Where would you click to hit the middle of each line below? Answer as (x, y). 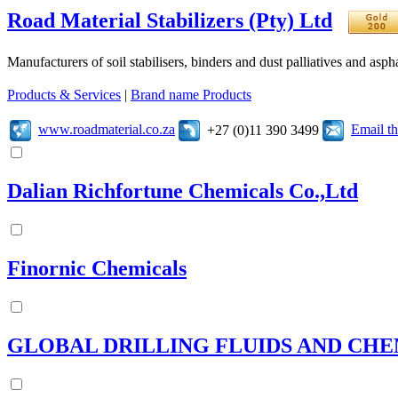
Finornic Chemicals (97, 268)
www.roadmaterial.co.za (107, 129)
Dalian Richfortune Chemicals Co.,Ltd (183, 191)
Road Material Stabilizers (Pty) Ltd (170, 20)
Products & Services (64, 95)
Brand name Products (191, 95)
